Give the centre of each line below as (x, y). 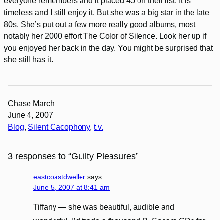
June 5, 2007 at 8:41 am (71, 187)
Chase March (31, 104)
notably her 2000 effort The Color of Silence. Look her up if (105, 36)
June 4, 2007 (30, 115)
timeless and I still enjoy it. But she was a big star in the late (107, 13)
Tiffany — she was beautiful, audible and (104, 207)
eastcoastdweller (59, 177)
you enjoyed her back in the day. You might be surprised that (108, 48)
